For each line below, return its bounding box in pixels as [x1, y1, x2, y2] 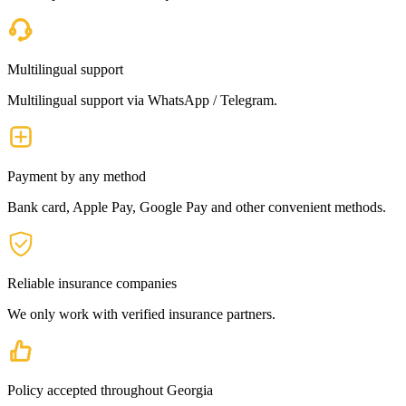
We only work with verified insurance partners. [7, 305, 275, 322]
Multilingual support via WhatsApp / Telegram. [7, 92, 277, 108]
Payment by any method [7, 168, 146, 184]
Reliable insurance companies [7, 275, 177, 291]
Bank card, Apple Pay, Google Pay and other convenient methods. [7, 198, 386, 215]
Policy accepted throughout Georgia [7, 382, 213, 398]
